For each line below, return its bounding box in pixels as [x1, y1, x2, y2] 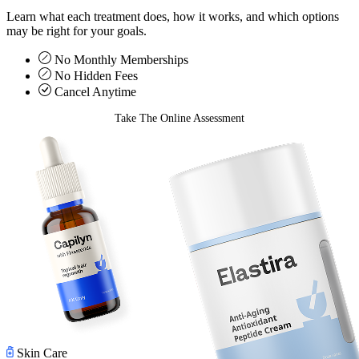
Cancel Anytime [54, 85, 136, 99]
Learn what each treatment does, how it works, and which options [6, 10, 339, 24]
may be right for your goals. [6, 24, 147, 38]
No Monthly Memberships [54, 53, 188, 67]
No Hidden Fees [54, 69, 138, 83]
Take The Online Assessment [115, 112, 244, 125]
